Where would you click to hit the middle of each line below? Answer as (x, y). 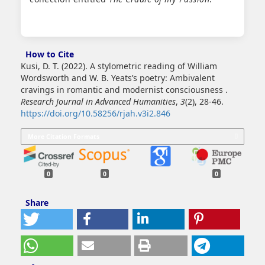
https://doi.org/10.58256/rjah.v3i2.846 (96, 114)
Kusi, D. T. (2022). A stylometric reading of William (119, 66)
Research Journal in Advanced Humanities (98, 102)
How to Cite (50, 54)
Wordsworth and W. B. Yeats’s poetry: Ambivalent (118, 78)
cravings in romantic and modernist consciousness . (124, 90)
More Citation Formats (63, 137)
